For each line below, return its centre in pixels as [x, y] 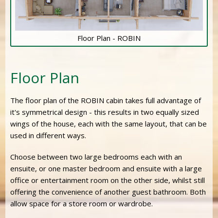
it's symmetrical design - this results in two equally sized [105, 112]
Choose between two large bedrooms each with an [96, 156]
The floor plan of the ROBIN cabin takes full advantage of [106, 100]
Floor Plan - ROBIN [109, 38]
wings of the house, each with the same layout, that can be [109, 123]
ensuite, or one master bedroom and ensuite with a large [106, 168]
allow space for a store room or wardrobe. [82, 203]
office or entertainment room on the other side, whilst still [108, 180]
